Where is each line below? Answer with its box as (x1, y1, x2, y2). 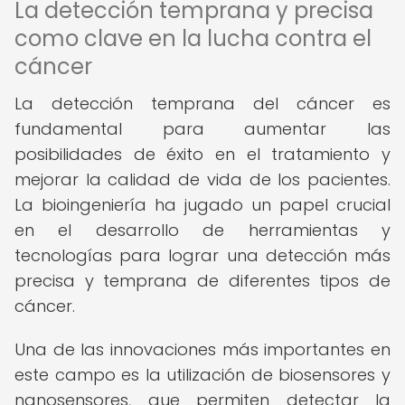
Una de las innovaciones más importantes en (14, 338, 391, 361)
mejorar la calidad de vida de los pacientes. (14, 168, 391, 191)
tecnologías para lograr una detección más (14, 244, 391, 267)
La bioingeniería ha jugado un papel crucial (14, 193, 391, 216)
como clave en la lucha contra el (14, 24, 372, 53)
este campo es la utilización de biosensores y (14, 363, 391, 386)
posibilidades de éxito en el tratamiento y (14, 143, 391, 165)
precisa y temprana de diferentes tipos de (14, 269, 391, 292)
